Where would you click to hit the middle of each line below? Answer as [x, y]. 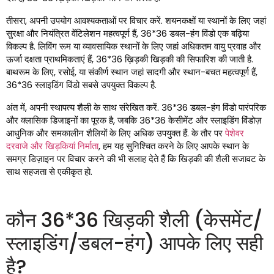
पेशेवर [235, 133]
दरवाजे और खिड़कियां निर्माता [52, 146]
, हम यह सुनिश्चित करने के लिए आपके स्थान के [174, 146]
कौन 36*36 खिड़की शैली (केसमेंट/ [134, 220]
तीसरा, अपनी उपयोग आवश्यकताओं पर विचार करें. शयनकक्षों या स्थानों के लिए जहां [136, 21]
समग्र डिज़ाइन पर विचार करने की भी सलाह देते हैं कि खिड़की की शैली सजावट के [136, 159]
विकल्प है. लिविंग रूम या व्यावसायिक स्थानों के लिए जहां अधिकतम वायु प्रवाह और [134, 46]
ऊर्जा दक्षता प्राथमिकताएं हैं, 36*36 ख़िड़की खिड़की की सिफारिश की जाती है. [130, 59]
